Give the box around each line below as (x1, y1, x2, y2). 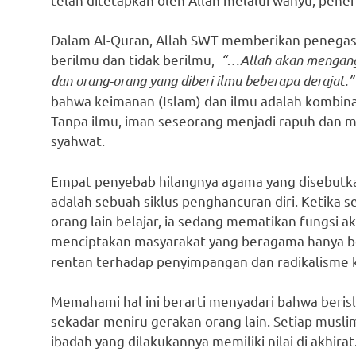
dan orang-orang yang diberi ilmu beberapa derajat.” (51, 72, 354, 90)
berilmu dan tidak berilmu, (51, 51, 221, 68)
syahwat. (51, 132, 105, 149)
